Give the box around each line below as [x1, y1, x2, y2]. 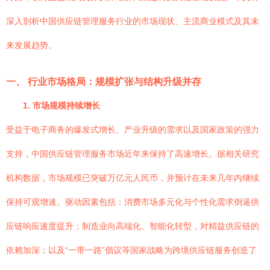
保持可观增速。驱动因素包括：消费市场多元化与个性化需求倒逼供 [6, 197, 259, 207]
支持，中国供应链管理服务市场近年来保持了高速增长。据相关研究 [6, 149, 259, 159]
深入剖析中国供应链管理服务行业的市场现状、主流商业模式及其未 [6, 16, 259, 26]
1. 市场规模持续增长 [23, 101, 100, 110]
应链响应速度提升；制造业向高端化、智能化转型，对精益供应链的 [6, 221, 259, 231]
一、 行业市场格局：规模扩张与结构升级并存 [6, 76, 201, 87]
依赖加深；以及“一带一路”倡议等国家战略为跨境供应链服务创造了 [6, 245, 257, 255]
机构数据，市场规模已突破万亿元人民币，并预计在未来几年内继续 [6, 173, 259, 183]
